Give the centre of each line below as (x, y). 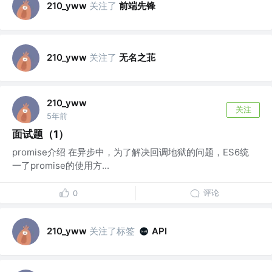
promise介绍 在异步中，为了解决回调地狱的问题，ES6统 (131, 152)
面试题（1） (40, 134)
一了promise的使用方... (61, 166)
